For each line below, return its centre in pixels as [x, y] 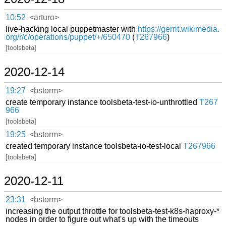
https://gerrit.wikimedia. [179, 29]
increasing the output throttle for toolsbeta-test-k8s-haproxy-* [113, 211]
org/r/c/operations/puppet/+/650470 [68, 37]
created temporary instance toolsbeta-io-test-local [95, 146]
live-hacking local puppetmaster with [72, 29]
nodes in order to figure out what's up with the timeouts [102, 219]
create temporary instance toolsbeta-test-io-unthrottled [103, 102]
